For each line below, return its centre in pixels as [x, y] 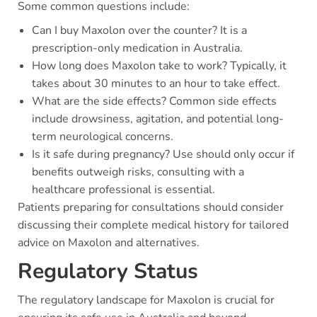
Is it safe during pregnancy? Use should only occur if [163, 154]
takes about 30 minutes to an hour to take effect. [156, 83]
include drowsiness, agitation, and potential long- [158, 119]
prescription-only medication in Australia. [137, 48]
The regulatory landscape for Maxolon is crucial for [146, 300]
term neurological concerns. [103, 137]
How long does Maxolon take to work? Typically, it [159, 66]
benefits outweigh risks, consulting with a [138, 172]
